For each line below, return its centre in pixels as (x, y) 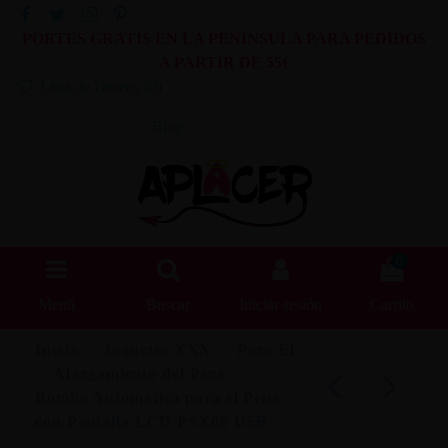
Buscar (168, 305)
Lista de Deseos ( (92, 87)
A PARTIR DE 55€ (224, 63)
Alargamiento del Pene (140, 373)
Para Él (265, 349)
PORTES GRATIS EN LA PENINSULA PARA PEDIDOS (224, 39)
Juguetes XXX (157, 349)
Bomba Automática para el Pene (157, 397)
